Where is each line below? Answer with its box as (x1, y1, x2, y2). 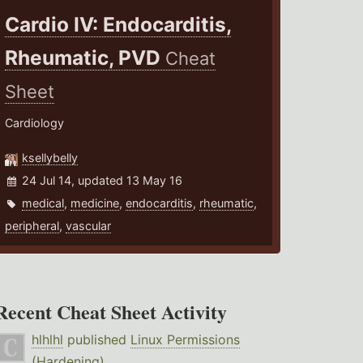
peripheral (5, 219, 60, 233)
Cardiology (5, 116, 65, 130)
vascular (66, 219, 112, 233)
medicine (70, 196, 120, 211)
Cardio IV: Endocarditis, (5, 12, 232, 37)
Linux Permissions (130, 331, 240, 348)
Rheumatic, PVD (5, 45, 166, 70)
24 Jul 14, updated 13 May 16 (22, 173, 183, 188)
